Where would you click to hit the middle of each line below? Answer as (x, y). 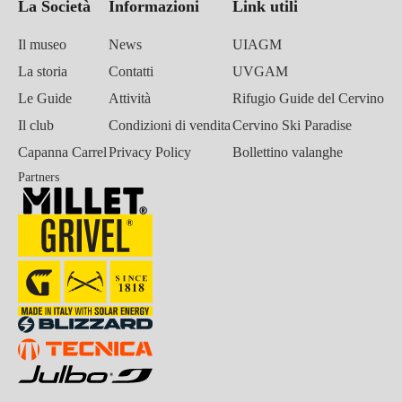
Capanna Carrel (62, 152)
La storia (43, 71)
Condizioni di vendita (170, 125)
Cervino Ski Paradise (292, 125)
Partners (39, 177)
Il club (36, 125)
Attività (130, 98)
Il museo (42, 44)
